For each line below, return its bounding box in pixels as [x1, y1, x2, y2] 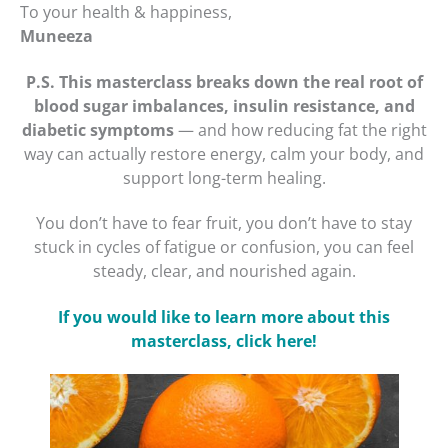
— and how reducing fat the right [173, 118, 427, 141]
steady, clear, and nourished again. [92, 260, 356, 283]
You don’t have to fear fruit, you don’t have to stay [36, 212, 412, 235]
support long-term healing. [122, 166, 326, 189]
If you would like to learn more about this [58, 305, 390, 328]
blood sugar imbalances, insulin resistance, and [33, 94, 415, 117]
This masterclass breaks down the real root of [58, 70, 423, 93]
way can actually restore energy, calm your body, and [24, 142, 424, 165]
